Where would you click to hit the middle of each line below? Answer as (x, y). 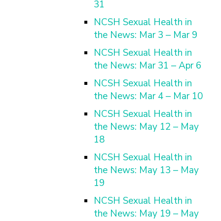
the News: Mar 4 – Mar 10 (148, 96)
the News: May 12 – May (146, 127)
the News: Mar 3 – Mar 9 (146, 35)
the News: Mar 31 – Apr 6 (147, 66)
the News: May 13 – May (146, 170)
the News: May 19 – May (146, 214)
